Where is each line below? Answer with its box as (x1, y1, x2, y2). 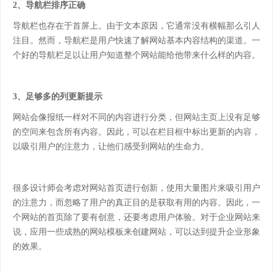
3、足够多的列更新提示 (13, 92, 102, 101)
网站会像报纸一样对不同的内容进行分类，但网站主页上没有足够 (13, 113, 260, 122)
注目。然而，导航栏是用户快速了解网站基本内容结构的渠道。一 (13, 36, 260, 45)
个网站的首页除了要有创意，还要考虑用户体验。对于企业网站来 (13, 213, 260, 222)
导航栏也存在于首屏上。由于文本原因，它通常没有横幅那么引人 (13, 21, 260, 30)
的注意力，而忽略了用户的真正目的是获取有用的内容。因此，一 (13, 198, 260, 207)
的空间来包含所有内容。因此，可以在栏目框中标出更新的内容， (13, 127, 260, 136)
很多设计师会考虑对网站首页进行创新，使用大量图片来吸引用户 (13, 183, 260, 193)
